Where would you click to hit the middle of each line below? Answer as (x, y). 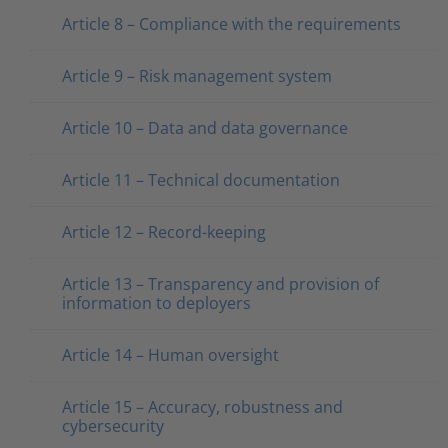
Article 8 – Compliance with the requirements (231, 23)
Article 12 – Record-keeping (164, 231)
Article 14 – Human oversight (170, 354)
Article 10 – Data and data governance (205, 127)
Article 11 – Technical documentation (201, 179)
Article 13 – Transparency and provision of (220, 283)
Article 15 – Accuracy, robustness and (202, 406)
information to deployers (156, 302)
